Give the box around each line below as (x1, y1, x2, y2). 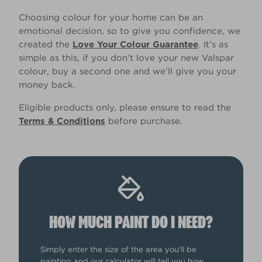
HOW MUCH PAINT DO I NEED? (49, 213, 213, 232)
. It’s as (198, 39, 228, 50)
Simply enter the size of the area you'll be (40, 244, 197, 254)
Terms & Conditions (19, 116, 105, 127)
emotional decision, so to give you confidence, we (19, 26, 240, 37)
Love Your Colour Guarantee (73, 39, 198, 50)
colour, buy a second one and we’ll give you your (19, 66, 236, 77)
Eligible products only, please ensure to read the (19, 102, 231, 113)
